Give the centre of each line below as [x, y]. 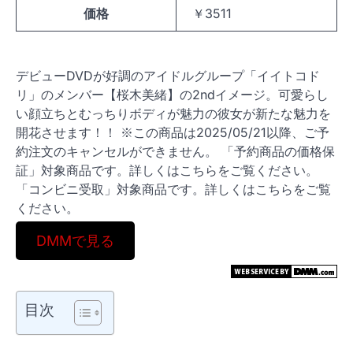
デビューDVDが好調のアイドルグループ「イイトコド [168, 76]
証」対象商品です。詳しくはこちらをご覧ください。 [167, 170]
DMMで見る [75, 241]
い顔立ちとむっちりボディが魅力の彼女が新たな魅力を [173, 113]
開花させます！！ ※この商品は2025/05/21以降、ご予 [173, 132]
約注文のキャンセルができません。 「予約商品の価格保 [175, 151]
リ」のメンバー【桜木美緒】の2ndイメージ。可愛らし [172, 95]
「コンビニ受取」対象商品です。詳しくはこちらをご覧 [173, 189]
